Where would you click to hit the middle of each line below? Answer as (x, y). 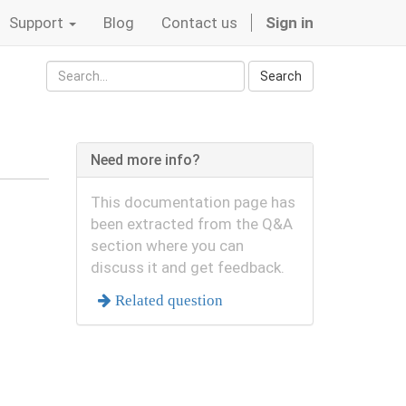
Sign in (290, 23)
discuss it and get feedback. (187, 267)
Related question (167, 300)
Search (281, 76)
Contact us (199, 23)
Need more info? (145, 160)
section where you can (167, 246)
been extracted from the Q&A (191, 224)
